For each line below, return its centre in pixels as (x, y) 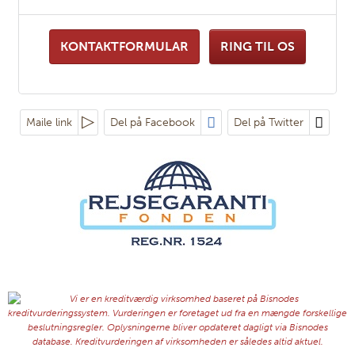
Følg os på (177, 159)
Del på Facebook (153, 123)
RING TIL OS (258, 47)
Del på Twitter (268, 123)
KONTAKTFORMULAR (124, 47)
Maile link (50, 123)
